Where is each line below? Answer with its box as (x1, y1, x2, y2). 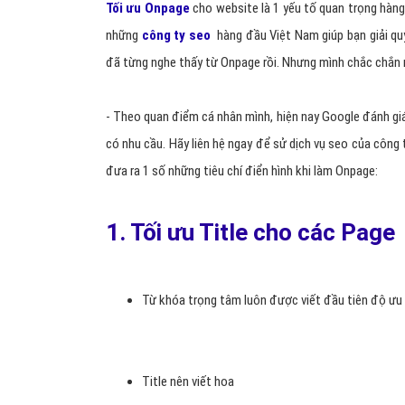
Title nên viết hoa (142, 373, 234, 390)
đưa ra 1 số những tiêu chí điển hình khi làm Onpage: (106, 163, 381, 179)
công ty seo (141, 27, 211, 43)
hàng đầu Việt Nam (216, 27, 323, 43)
